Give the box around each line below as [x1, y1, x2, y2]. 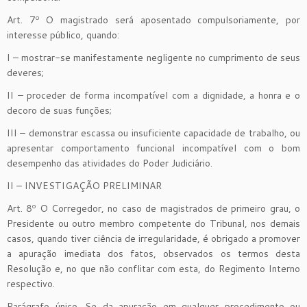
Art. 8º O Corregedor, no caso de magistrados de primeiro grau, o [7, 201, 300, 215]
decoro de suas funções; [7, 103, 112, 117]
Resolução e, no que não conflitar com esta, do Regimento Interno [7, 261, 300, 275]
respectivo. [7, 276, 55, 291]
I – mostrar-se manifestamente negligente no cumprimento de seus [7, 50, 300, 64]
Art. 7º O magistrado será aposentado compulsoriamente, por [7, 12, 300, 27]
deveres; [7, 65, 44, 79]
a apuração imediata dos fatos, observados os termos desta [7, 246, 300, 260]
